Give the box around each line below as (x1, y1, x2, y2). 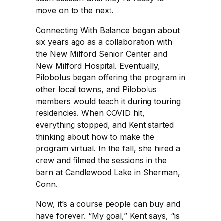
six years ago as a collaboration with (36, 37, 172, 47)
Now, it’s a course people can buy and (36, 198, 180, 209)
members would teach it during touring (36, 96, 181, 106)
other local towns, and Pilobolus (36, 84, 157, 94)
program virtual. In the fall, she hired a (36, 143, 180, 153)
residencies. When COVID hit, (36, 108, 145, 118)
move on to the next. (36, 5, 113, 15)
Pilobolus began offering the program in (36, 72, 185, 82)
